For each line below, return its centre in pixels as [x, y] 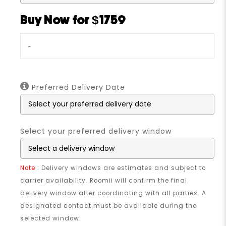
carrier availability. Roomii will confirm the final [104, 180]
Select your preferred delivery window [96, 131]
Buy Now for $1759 [73, 21]
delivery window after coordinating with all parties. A [114, 193]
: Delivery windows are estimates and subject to [121, 168]
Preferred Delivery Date [81, 87]
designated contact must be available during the [109, 206]
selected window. [51, 218]
